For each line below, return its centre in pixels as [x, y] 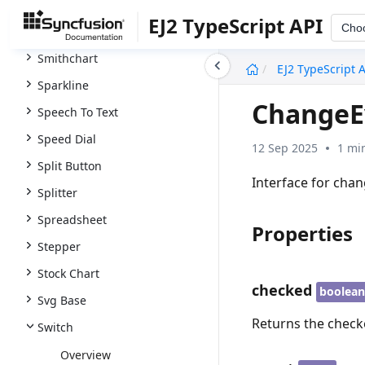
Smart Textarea [79, 31]
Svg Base [62, 300]
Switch [55, 327]
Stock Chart [68, 273]
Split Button [70, 166]
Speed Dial [67, 139]
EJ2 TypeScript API [235, 26]
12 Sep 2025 [285, 147]
